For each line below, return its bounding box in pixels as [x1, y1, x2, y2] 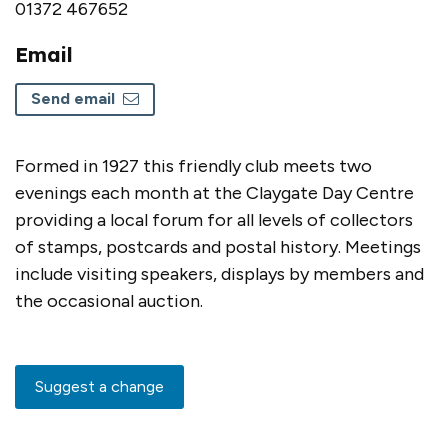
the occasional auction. [15, 289, 207, 312]
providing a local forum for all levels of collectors [15, 208, 413, 231]
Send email [30, 89, 115, 109]
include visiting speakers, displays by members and [15, 262, 424, 285]
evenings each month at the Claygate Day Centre [15, 181, 414, 204]
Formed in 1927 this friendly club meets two [15, 154, 372, 177]
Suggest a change [35, 376, 164, 396]
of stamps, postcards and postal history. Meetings [15, 235, 421, 258]
